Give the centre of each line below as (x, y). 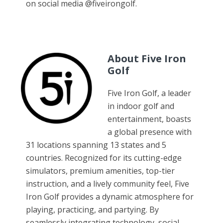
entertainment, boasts (150, 119)
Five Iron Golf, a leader (150, 93)
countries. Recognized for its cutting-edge (104, 158)
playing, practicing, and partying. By (93, 209)
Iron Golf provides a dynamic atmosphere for (110, 196)
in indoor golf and (141, 106)
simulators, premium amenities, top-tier (101, 170)
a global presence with (150, 132)
